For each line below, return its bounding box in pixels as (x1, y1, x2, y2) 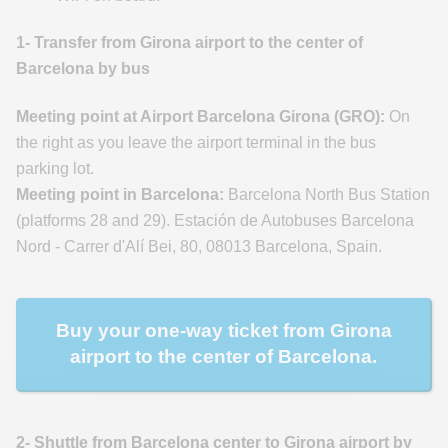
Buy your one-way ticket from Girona (55, 320, 392, 342)
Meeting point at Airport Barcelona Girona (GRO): (16, 107, 385, 125)
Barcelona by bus (16, 60, 150, 78)
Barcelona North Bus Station (224, 185, 430, 203)
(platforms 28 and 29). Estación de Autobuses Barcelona (16, 211, 414, 229)
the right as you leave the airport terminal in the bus (16, 133, 376, 151)
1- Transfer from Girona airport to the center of (16, 34, 363, 52)
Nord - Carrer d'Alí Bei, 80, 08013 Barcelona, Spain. (16, 237, 382, 255)
